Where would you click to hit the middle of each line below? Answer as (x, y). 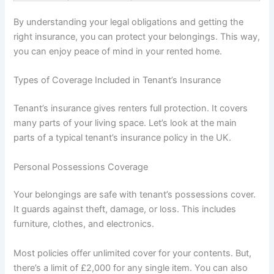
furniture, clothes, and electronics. (84, 224)
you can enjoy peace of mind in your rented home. (118, 51)
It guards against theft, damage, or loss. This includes (125, 209)
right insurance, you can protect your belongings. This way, (137, 36)
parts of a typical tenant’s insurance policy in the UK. (123, 138)
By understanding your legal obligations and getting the (129, 22)
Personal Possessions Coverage (81, 167)
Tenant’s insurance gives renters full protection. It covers (131, 109)
